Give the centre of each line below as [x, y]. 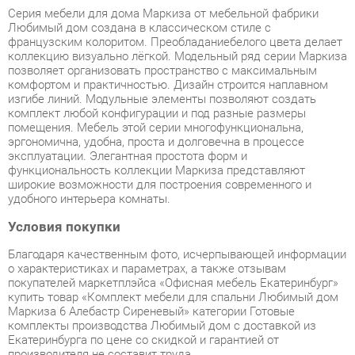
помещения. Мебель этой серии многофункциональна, [149, 79]
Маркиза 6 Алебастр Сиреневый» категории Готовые [145, 256]
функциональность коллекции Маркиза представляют [150, 120]
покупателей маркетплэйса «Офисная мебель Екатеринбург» [166, 228]
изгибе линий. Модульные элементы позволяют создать [155, 52]
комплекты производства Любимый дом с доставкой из [155, 269]
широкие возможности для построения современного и [153, 134]
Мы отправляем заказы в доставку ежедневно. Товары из [161, 322]
